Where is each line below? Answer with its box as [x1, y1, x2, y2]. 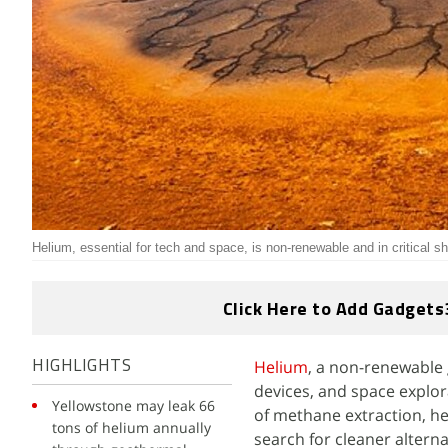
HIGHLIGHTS [32, 358, 131, 375]
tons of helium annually [52, 418, 211, 437]
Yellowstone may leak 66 [52, 396, 215, 415]
